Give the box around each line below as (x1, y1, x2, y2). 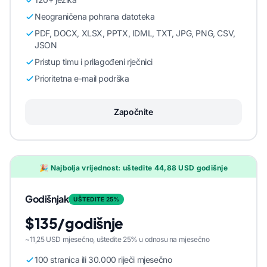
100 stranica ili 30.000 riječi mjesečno (35, 254, 172, 265)
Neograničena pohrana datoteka (35, 11, 155, 21)
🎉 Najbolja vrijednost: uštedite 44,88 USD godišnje (39, 163, 228, 172)
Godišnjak (25, 193, 69, 205)
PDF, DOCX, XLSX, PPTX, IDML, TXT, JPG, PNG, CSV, (35, 28, 235, 38)
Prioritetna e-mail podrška (35, 73, 129, 83)
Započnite (114, 107, 153, 117)
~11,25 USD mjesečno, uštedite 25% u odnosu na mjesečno (25, 235, 210, 244)
